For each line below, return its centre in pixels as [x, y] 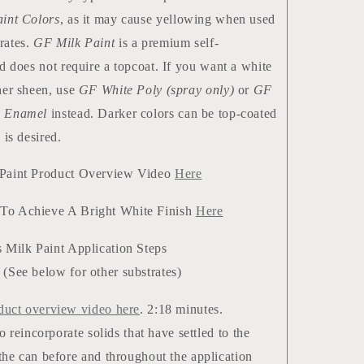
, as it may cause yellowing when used [167, 19]
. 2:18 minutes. [182, 309]
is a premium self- [169, 42]
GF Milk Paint [76, 42]
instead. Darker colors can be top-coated [164, 113]
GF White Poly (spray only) [156, 89]
